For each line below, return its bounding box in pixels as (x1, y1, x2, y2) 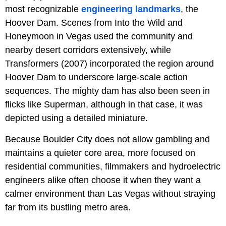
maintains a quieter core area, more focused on (5, 147, 195, 158)
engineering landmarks (81, 4, 181, 14)
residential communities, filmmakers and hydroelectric (5, 161, 220, 172)
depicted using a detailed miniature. (5, 112, 148, 123)
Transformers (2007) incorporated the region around (5, 58, 214, 69)
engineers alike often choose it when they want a (5, 175, 201, 185)
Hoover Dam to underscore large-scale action (5, 72, 188, 82)
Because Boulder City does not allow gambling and (5, 134, 210, 144)
